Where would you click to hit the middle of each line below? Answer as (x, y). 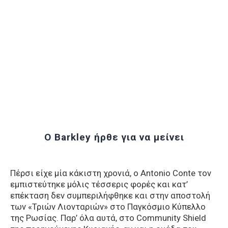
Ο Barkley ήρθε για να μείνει (114, 137)
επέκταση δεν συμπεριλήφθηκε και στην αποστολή (110, 196)
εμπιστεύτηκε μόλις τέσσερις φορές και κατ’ (99, 184)
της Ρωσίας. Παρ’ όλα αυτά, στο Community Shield (108, 218)
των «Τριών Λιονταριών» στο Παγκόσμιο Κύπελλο (108, 207)
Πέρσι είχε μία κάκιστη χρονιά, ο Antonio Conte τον (111, 173)
